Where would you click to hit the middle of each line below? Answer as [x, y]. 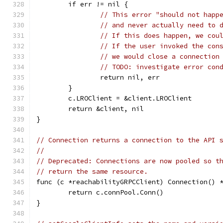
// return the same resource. [92, 171]
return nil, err [130, 77]
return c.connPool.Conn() [116, 192]
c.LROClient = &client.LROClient [130, 98]
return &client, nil [106, 109]
